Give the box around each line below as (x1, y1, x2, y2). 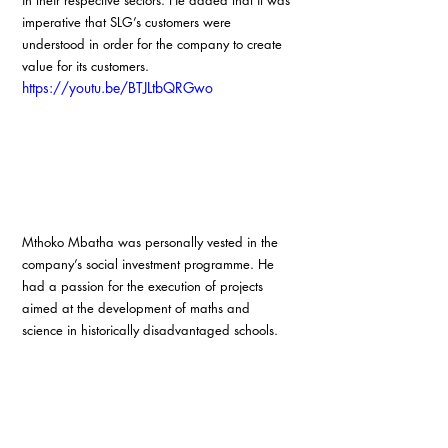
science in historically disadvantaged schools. (22, 321, 278, 340)
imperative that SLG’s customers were (22, 13, 235, 31)
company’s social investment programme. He (22, 255, 278, 274)
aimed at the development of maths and (22, 299, 254, 318)
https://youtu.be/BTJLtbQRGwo (22, 78, 213, 97)
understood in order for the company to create (22, 35, 286, 53)
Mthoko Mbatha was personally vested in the (22, 233, 282, 252)
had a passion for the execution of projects (22, 277, 267, 296)
